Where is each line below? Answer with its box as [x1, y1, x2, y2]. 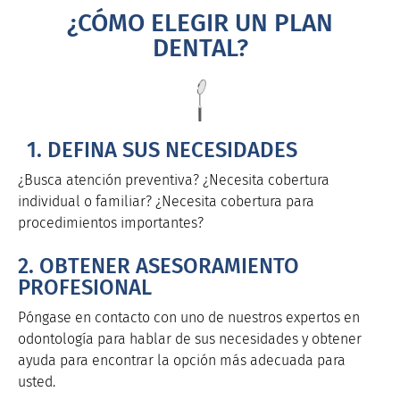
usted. [18, 373, 55, 391]
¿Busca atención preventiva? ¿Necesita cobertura [18, 171, 329, 188]
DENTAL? [152, 32, 248, 62]
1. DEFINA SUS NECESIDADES [27, 137, 297, 162]
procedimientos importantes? [18, 213, 204, 231]
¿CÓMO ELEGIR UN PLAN [67, 7, 333, 37]
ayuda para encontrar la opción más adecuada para [18, 352, 346, 370]
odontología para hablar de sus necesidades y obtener [18, 330, 362, 348]
